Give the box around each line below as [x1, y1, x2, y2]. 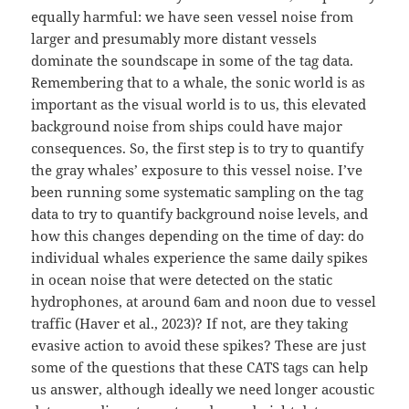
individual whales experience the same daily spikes [31, 247, 369, 267]
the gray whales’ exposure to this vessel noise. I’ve [31, 160, 363, 179]
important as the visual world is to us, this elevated [31, 94, 367, 113]
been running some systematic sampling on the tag [31, 182, 364, 201]
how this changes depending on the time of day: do [31, 225, 365, 245]
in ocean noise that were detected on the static [31, 269, 333, 288]
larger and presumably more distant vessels [31, 28, 318, 47]
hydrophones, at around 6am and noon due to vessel [31, 291, 377, 310]
